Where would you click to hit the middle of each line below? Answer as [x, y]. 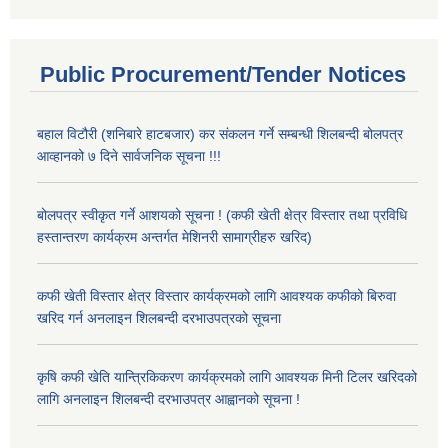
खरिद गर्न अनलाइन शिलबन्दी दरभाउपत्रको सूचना [159, 317]
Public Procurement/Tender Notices [223, 74]
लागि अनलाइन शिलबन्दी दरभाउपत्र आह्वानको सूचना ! [168, 398]
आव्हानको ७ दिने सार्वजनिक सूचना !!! [129, 155]
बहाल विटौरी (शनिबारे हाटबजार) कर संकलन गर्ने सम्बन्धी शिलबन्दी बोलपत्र [220, 133]
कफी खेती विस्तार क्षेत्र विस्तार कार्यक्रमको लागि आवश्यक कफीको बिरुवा [216, 295]
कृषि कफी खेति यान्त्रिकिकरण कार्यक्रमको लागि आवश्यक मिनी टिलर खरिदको [227, 376]
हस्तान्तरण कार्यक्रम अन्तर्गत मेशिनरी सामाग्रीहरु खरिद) [174, 236]
